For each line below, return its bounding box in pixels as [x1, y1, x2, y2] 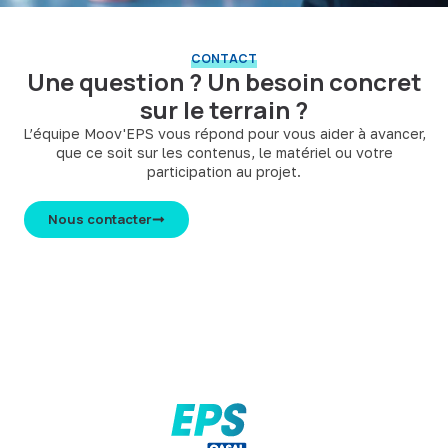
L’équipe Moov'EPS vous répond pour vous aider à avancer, [22, 124, 426, 142]
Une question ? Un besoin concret [26, 64, 422, 98]
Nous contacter [48, 209, 152, 228]
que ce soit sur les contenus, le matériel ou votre [55, 143, 393, 161]
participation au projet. [147, 162, 301, 180]
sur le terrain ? [140, 92, 308, 126]
